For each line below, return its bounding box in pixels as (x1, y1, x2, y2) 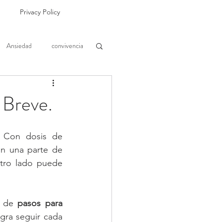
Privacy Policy (20, 7, 60, 16)
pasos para (17, 198, 63, 209)
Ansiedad (6, 40, 32, 51)
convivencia (52, 40, 83, 51)
